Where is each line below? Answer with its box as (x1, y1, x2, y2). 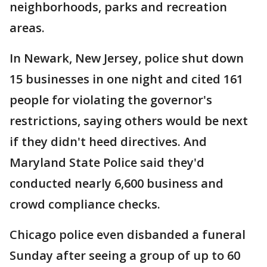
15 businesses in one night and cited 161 (10, 71, 243, 88)
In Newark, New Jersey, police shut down (10, 50, 244, 67)
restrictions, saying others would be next (10, 113, 248, 129)
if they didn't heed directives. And (10, 133, 207, 150)
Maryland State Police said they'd (10, 154, 204, 171)
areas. (10, 20, 45, 36)
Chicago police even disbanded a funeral (10, 226, 246, 243)
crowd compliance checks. (10, 196, 160, 213)
